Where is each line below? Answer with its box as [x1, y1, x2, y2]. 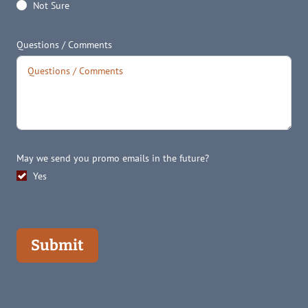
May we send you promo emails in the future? [16, 151, 209, 164]
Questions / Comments [16, 38, 112, 51]
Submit [31, 236, 84, 254]
